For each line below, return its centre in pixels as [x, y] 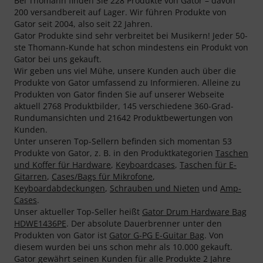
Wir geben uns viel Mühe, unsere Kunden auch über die [125, 70]
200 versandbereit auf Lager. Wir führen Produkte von [120, 12]
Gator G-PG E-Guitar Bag [157, 235]
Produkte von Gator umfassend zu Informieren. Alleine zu [127, 82]
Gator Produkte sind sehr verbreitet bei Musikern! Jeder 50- [131, 35]
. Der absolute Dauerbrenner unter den [144, 223]
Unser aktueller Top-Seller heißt [78, 211]
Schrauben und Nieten [155, 188]
